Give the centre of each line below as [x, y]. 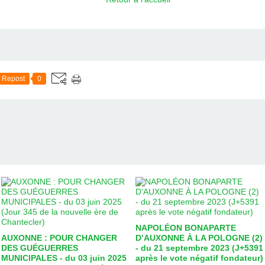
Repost [13, 78]
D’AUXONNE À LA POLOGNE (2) [199, 237]
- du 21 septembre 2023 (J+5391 [199, 248]
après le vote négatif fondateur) [199, 258]
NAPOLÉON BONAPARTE [186, 227]
